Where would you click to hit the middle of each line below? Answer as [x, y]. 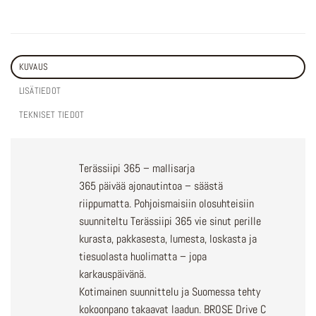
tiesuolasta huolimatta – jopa [143, 257]
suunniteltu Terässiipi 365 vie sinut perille [170, 221]
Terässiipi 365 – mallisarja [137, 169]
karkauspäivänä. [113, 274]
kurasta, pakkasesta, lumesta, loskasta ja [168, 239]
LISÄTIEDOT [40, 91]
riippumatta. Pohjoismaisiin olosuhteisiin [167, 204]
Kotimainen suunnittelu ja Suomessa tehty [170, 292]
